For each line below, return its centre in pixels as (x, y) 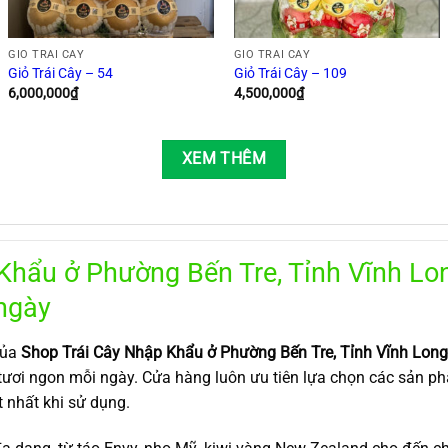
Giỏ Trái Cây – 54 (61, 74)
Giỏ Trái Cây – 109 (290, 74)
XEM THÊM (224, 159)
